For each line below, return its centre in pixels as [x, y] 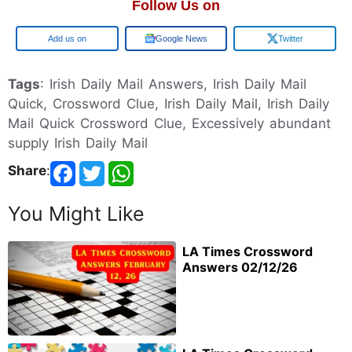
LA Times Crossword [247, 251]
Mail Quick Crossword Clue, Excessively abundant [169, 123]
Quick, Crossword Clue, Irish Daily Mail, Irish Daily [169, 104]
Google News [181, 38]
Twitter [290, 38]
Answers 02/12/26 [240, 267]
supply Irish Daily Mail [78, 143]
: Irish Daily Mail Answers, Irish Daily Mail [173, 84]
